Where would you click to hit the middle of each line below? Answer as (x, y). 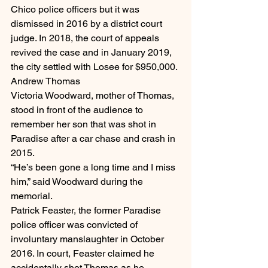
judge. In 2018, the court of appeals (86, 38)
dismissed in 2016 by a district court (88, 24)
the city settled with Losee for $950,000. (94, 67)
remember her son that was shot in (85, 124)
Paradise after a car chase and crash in (94, 139)
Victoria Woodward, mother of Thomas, (94, 96)
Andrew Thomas (45, 81)
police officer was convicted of (75, 225)
